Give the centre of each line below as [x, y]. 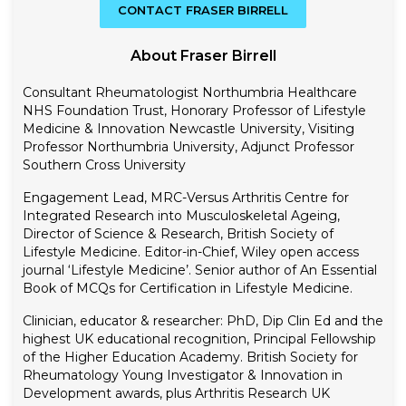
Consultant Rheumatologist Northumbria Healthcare [190, 93]
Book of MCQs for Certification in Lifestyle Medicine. [188, 289]
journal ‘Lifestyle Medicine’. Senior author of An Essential [200, 271]
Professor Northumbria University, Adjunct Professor [188, 147]
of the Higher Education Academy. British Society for [190, 358]
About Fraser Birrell [203, 56]
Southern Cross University [104, 165]
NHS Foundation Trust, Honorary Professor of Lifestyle [194, 111]
